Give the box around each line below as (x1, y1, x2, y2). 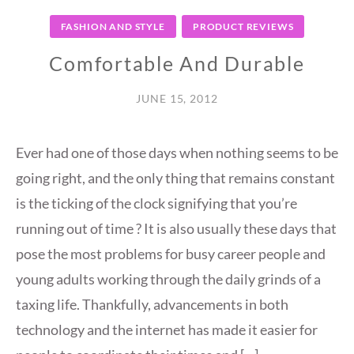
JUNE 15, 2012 (135, 92, 219, 106)
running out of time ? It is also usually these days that (16, 220, 337, 238)
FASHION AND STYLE (60, 21, 165, 33)
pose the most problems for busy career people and (16, 245, 326, 263)
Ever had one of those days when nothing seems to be (16, 144, 338, 162)
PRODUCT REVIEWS (192, 21, 294, 33)
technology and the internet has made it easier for (16, 321, 318, 339)
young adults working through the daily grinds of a (16, 270, 321, 288)
